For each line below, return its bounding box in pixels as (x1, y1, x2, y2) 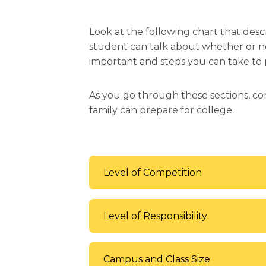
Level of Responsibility (103, 210, 207, 221)
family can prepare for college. (89, 104, 234, 116)
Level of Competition (103, 167, 202, 179)
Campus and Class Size (103, 253, 210, 265)
